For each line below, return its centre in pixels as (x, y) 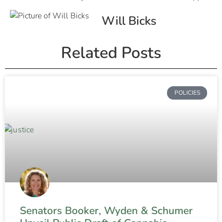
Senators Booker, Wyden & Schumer (106, 211)
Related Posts (111, 53)
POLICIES (187, 93)
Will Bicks (129, 21)
